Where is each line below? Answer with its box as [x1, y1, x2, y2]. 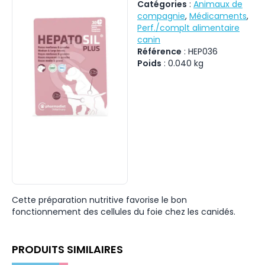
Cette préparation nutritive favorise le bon [12, 194, 187, 206]
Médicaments [189, 10, 247, 22]
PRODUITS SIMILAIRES [12, 242, 123, 257]
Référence [137, 46, 182, 57]
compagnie [137, 10, 185, 22]
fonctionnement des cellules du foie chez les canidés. [12, 206, 235, 218]
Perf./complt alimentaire [137, 22, 240, 34]
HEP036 [188, 46, 218, 57]
